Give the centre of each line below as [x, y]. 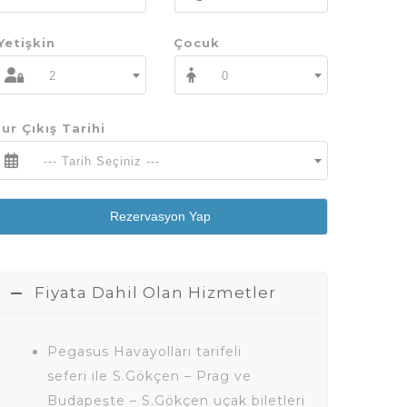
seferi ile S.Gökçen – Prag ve [149, 376]
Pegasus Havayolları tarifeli [144, 352]
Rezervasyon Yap [160, 216]
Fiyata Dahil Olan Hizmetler [155, 293]
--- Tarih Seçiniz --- [102, 161]
